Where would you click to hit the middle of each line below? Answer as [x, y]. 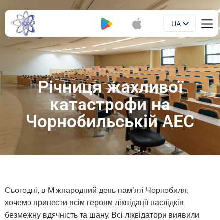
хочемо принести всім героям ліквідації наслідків [94, 203]
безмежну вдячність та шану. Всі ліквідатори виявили [102, 215]
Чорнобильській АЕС [110, 122]
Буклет [66, 23]
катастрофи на [110, 104]
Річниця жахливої [110, 87]
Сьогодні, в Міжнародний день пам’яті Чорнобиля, [97, 190]
